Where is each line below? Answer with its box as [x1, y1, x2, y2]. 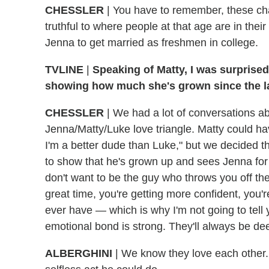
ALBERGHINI [45, 247, 112, 260]
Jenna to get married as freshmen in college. [45, 37, 258, 49]
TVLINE [45, 64, 83, 76]
